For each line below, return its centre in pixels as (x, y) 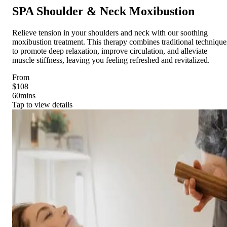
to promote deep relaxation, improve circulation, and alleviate (110, 51)
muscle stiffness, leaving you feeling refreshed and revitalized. (111, 60)
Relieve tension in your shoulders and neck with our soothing (110, 33)
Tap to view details (42, 105)
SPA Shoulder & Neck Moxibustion (103, 11)
